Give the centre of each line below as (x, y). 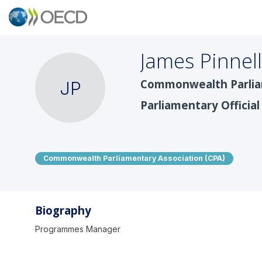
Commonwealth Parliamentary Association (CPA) (134, 158)
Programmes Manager (78, 229)
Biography (63, 210)
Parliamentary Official (200, 105)
